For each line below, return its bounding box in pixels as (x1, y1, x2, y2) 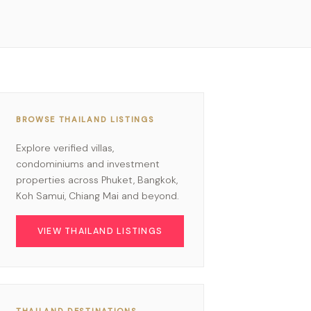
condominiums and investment (16, 157, 160, 170)
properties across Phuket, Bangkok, (16, 173, 178, 186)
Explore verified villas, (16, 141, 114, 154)
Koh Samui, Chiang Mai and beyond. (16, 189, 179, 202)
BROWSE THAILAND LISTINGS (16, 114, 155, 124)
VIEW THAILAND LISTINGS (37, 225, 163, 237)
